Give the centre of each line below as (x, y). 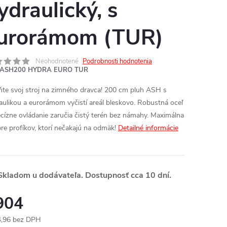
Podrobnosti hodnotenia (117, 61)
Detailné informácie (148, 128)
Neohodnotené (57, 61)
